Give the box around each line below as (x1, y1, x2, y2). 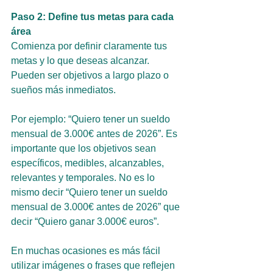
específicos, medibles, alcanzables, (11, 158, 166, 168)
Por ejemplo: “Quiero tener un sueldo (11, 114, 172, 124)
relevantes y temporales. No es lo (11, 172, 157, 183)
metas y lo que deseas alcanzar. (11, 55, 152, 66)
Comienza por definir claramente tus (11, 41, 169, 51)
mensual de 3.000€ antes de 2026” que (11, 202, 182, 212)
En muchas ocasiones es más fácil (11, 246, 163, 256)
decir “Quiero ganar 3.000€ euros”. (11, 216, 159, 227)
